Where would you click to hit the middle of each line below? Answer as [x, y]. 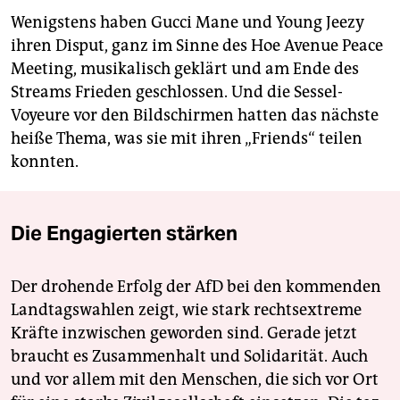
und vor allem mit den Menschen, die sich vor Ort [195, 379]
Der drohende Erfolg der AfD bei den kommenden [196, 286]
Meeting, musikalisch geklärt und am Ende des [185, 68]
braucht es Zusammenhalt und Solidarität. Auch [189, 356]
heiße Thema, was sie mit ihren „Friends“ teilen [187, 138]
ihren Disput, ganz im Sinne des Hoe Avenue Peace [197, 45]
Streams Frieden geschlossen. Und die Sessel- [177, 92]
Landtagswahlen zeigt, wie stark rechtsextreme [186, 309]
